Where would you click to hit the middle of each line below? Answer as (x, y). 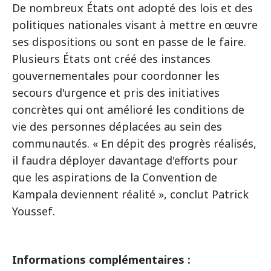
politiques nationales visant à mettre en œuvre (135, 25)
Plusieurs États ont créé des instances (111, 59)
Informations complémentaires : (101, 260)
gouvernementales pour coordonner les (116, 76)
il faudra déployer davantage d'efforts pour (125, 160)
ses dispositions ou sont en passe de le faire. (129, 42)
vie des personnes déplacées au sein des (117, 126)
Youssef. (34, 211)
